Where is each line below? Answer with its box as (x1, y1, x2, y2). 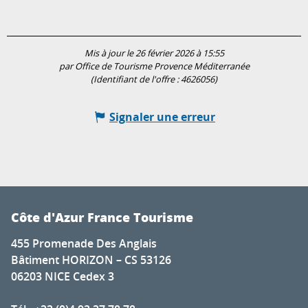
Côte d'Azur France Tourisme (11, 208, 193, 227)
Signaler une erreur (109, 109, 215, 125)
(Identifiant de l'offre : (91, 74, 181, 86)
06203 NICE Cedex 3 (11, 269, 114, 285)
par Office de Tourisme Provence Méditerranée (58, 60, 250, 73)
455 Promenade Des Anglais (11, 236, 157, 252)
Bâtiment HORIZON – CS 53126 (11, 252, 171, 268)
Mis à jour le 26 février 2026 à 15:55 (84, 47, 224, 60)
